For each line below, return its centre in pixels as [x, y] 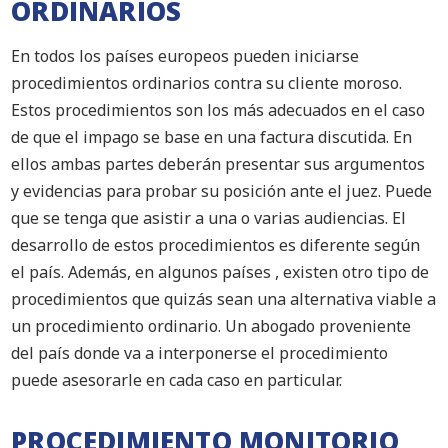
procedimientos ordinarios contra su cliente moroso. [207, 83]
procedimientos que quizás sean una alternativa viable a [224, 299]
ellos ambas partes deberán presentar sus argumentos [218, 164]
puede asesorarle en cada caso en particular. [177, 380]
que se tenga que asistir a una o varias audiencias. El [209, 218]
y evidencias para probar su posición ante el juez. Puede [222, 191]
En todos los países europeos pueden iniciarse [185, 56]
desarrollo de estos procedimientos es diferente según [216, 245]
